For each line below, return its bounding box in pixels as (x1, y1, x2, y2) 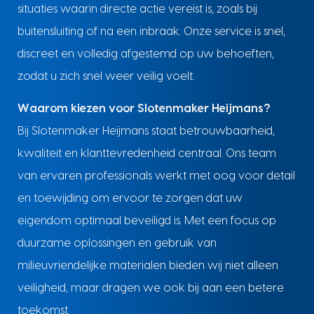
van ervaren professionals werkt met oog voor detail (17, 170, 295, 182)
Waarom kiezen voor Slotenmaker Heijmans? (17, 103, 271, 115)
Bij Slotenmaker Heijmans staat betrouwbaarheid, (17, 125, 275, 137)
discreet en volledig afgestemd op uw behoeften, (17, 48, 274, 60)
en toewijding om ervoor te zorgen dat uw (17, 193, 243, 205)
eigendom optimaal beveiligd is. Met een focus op (17, 215, 276, 227)
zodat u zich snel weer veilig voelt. (17, 70, 194, 82)
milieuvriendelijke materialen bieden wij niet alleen (17, 260, 278, 272)
